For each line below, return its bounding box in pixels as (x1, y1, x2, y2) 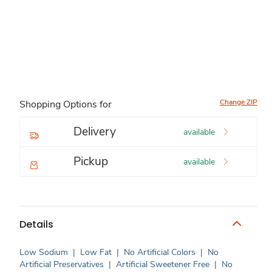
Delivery (73, 124, 116, 140)
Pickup (73, 154, 108, 169)
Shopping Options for (19, 98, 112, 111)
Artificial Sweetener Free (116, 259, 209, 270)
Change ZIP (220, 97, 257, 107)
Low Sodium (19, 246, 68, 258)
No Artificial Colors (124, 246, 195, 258)
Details (19, 217, 53, 231)
